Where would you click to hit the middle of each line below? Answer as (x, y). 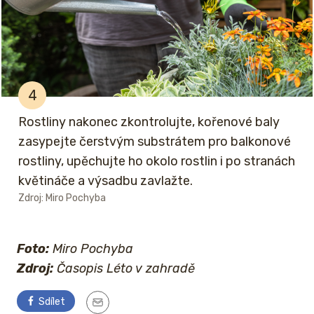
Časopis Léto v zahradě (124, 269)
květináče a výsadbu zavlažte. (105, 181)
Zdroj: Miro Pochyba (62, 198)
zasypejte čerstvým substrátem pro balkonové (155, 142)
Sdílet (51, 302)
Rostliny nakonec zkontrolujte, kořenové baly (149, 122)
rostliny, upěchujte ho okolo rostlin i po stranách (157, 162)
